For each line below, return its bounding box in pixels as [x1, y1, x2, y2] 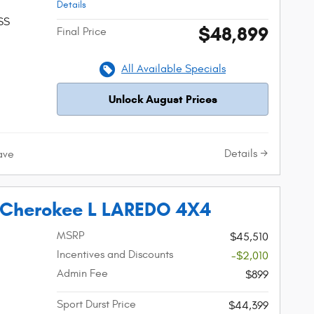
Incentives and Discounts [57, 247, 174, 261]
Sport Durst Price [57, 297, 137, 310]
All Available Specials [121, 62, 226, 76]
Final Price [57, 25, 107, 39]
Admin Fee [57, 266, 109, 280]
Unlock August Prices [108, 93, 217, 107]
